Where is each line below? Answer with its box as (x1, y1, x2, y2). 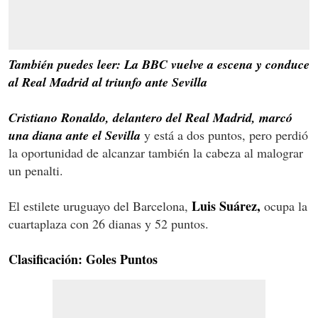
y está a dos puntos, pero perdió (141, 126, 308, 143)
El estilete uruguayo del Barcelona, (9, 197, 192, 214)
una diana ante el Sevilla (9, 126, 141, 144)
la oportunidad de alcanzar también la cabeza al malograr (9, 143, 303, 161)
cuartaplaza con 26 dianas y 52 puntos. (9, 214, 209, 232)
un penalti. (9, 161, 63, 179)
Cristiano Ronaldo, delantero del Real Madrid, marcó (9, 108, 292, 126)
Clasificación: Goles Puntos (9, 249, 158, 268)
